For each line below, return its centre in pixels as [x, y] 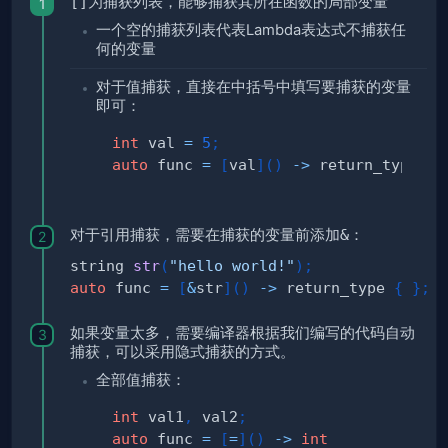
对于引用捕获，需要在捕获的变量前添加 [205, 234]
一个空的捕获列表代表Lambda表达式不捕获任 [251, 29]
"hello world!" [232, 265]
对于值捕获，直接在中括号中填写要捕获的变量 [253, 86]
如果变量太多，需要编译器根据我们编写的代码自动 [242, 332]
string [101, 265]
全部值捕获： [141, 379]
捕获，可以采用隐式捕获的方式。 [182, 351]
